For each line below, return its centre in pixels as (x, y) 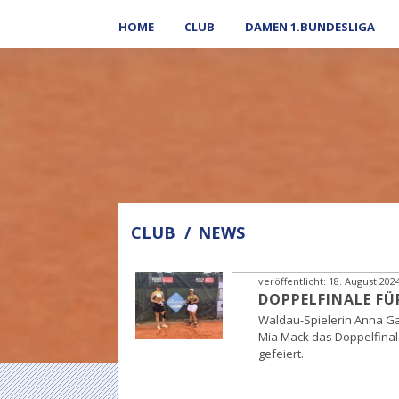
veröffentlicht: (292, 281)
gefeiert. (281, 353)
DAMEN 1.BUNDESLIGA (310, 27)
